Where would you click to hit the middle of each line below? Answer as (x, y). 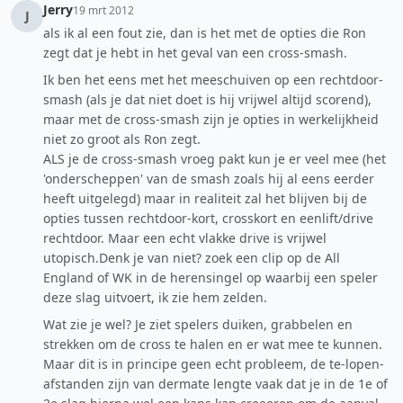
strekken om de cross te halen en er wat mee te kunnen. (213, 344)
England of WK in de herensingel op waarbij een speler (210, 278)
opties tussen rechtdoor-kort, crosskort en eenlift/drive (208, 218)
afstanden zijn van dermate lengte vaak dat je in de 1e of (215, 384)
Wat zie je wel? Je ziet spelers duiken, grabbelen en (198, 324)
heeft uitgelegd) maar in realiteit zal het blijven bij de (205, 198)
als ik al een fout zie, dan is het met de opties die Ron (205, 33)
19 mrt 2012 (103, 10)
